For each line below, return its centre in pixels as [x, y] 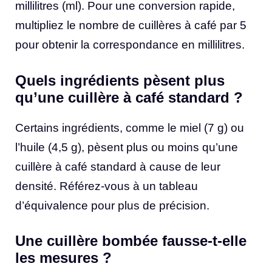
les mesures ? [63, 258]
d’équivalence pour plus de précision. [112, 205]
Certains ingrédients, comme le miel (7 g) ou [130, 127]
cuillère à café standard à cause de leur [118, 166]
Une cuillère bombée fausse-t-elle [131, 241]
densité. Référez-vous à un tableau [107, 186]
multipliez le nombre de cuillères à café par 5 [131, 25]
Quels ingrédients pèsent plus [120, 80]
